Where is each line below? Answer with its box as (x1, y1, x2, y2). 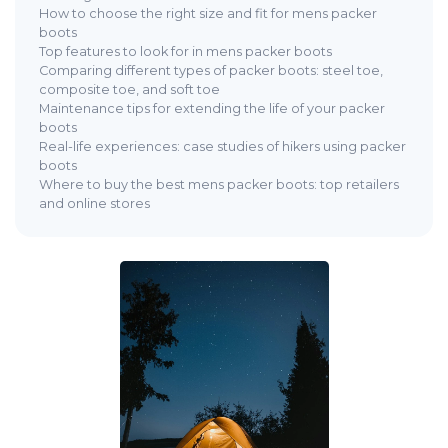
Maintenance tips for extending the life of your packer (39, 101, 385, 116)
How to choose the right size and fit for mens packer (39, 6, 377, 21)
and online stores (39, 196, 150, 211)
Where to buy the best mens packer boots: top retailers (39, 177, 399, 192)
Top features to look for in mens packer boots (39, 44, 332, 59)
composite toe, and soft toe (39, 82, 220, 97)
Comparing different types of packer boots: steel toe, (39, 63, 383, 78)
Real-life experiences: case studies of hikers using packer (39, 139, 406, 154)
